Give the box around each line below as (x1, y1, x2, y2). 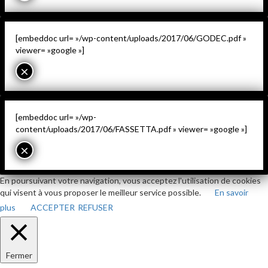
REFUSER (78, 202, 113, 212)
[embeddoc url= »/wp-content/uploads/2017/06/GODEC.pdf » (16, 32, 246, 43)
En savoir (215, 187, 248, 197)
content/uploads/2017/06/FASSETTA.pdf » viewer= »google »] (16, 123, 247, 134)
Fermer (5, 249, 32, 260)
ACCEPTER (31, 202, 75, 212)
